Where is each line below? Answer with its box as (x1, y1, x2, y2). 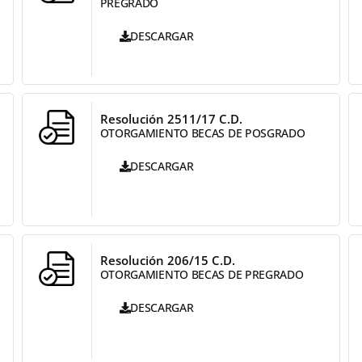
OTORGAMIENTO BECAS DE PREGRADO (99, 267, 304, 282)
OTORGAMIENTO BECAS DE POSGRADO (99, 125, 305, 141)
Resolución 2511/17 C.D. (99, 111, 242, 127)
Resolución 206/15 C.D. (99, 252, 235, 268)
